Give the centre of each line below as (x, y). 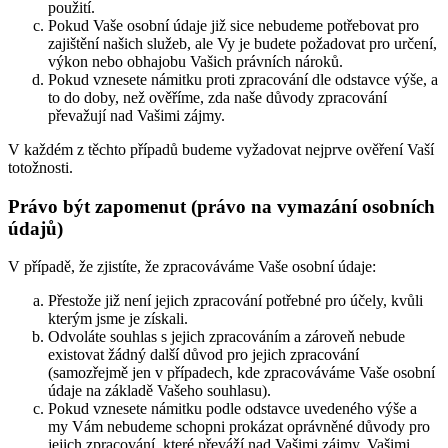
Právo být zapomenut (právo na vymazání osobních (221, 206)
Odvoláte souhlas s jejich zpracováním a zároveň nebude (226, 337)
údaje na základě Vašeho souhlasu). (159, 391)
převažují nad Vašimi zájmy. (136, 115)
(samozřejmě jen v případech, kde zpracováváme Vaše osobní (241, 373)
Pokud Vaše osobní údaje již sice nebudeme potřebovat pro (233, 25)
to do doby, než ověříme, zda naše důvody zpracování (217, 97)
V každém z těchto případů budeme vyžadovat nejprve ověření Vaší (221, 149)
